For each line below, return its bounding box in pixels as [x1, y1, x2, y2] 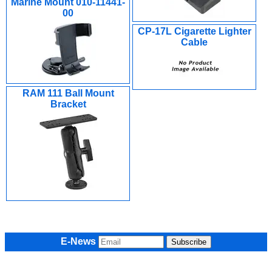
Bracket [50, 99, 86, 109]
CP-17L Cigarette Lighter [137, 26, 251, 36]
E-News [61, 236, 96, 246]
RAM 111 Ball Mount [22, 88, 114, 98]
